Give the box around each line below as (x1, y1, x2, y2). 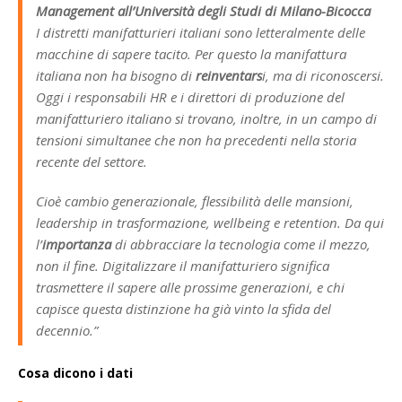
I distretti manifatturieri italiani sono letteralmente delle (36, 23, 365, 42)
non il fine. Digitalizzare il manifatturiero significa (36, 257, 329, 275)
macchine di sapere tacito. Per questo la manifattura (36, 45, 346, 64)
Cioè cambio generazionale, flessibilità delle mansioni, (36, 192, 354, 211)
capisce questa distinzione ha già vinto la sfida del (36, 300, 331, 319)
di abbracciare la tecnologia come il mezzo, (111, 235, 371, 254)
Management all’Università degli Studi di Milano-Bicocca (36, 2, 371, 21)
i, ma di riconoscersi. (262, 66, 384, 85)
